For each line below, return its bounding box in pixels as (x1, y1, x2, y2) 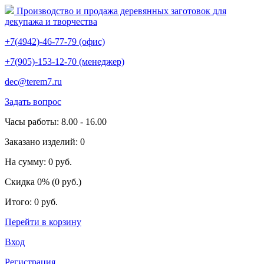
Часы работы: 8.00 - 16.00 (5, 117, 107, 127)
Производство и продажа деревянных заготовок (16, 6, 213, 16)
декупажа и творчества (5, 16, 97, 27)
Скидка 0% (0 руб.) (5, 177, 81, 187)
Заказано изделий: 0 (5, 137, 85, 147)
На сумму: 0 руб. (5, 157, 72, 167)
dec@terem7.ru (5, 77, 62, 87)
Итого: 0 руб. (5, 197, 58, 207)
